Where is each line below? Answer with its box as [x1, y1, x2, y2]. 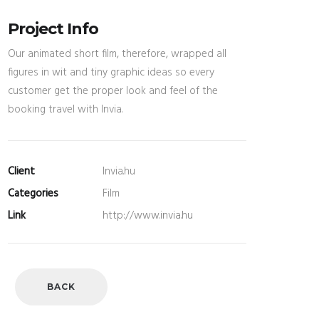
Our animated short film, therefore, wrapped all [8, 46, 226, 63]
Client [8, 163, 35, 180]
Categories [8, 185, 58, 202]
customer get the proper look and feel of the [8, 83, 218, 100]
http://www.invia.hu [103, 207, 193, 224]
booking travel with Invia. [8, 101, 122, 118]
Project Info [8, 19, 98, 38]
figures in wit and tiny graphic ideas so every [8, 64, 214, 81]
